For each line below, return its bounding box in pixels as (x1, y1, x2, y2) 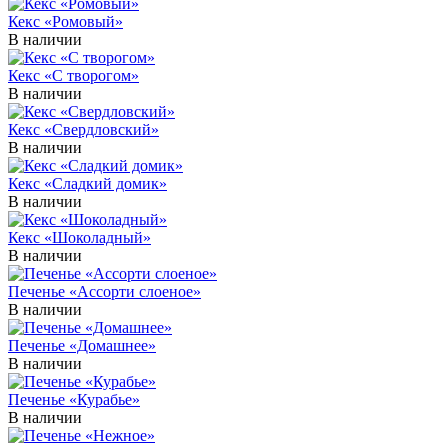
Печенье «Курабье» (8, 390, 140, 408)
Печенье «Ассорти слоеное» (8, 282, 201, 300)
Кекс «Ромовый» (8, 12, 123, 30)
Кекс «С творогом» (8, 66, 139, 84)
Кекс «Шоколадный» (8, 228, 151, 246)
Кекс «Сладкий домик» (8, 174, 167, 192)
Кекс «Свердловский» (8, 120, 159, 138)
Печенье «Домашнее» (8, 336, 156, 354)
